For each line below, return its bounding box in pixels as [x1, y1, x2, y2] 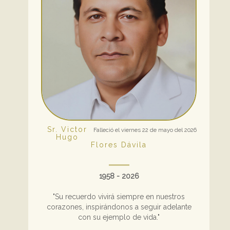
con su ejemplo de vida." [78, 213, 160, 222]
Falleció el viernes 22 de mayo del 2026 [93, 126, 197, 134]
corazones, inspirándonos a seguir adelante [46, 203, 191, 212]
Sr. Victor [47, 125, 87, 134]
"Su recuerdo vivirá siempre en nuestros [53, 193, 185, 201]
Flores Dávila [91, 141, 147, 149]
